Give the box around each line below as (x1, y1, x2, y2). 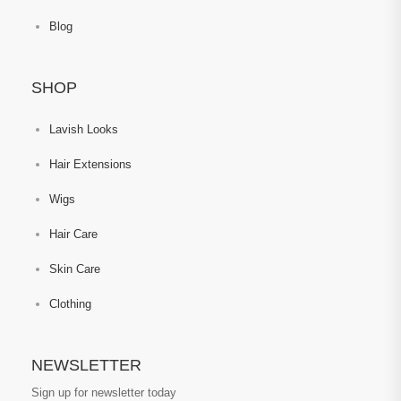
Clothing (49, 297, 91, 311)
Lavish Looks (49, 123, 118, 136)
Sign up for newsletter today (31, 386, 176, 399)
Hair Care (49, 227, 98, 241)
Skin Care (49, 262, 100, 276)
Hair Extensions (49, 158, 132, 171)
